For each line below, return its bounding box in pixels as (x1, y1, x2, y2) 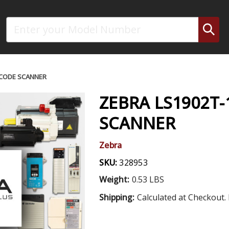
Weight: (99, 173, 129, 185)
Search (6, 17, 29, 27)
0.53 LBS (131, 173, 164, 185)
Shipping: (99, 191, 134, 203)
